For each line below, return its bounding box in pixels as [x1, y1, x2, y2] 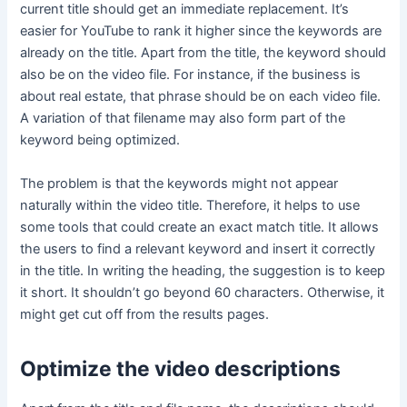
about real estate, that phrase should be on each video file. [20, 88, 382, 105]
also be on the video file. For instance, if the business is [20, 66, 362, 84]
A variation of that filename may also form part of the [20, 110, 346, 127]
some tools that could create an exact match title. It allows [20, 218, 380, 235]
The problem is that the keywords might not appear [20, 174, 339, 192]
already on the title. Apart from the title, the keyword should [20, 45, 387, 62]
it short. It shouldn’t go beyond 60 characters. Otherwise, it [20, 283, 385, 301]
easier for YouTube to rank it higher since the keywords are [20, 23, 382, 40]
